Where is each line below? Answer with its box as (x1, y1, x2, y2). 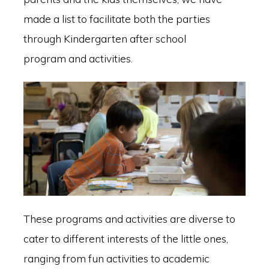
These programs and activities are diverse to (23, 212, 235, 226)
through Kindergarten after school (23, 31, 186, 45)
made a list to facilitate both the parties (23, 11, 210, 25)
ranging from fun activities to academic (23, 252, 210, 265)
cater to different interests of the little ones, (23, 232, 228, 246)
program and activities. (23, 51, 133, 65)
